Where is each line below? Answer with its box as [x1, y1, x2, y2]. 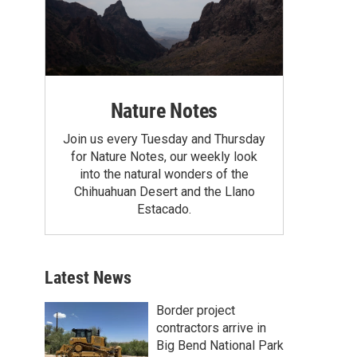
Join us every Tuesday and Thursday [63, 131, 265, 147]
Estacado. [137, 201, 191, 217]
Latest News [45, 267, 131, 288]
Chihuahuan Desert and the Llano [73, 183, 255, 199]
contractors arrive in [156, 320, 266, 335]
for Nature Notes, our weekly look [71, 148, 257, 164]
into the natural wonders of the [80, 166, 249, 182]
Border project [156, 302, 235, 318]
